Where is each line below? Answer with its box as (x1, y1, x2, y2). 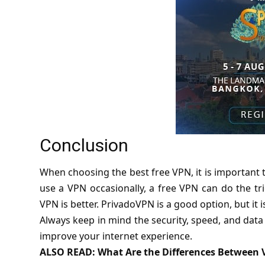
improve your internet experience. (39, 230, 192, 243)
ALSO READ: (39, 245, 98, 259)
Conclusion (39, 134, 128, 156)
